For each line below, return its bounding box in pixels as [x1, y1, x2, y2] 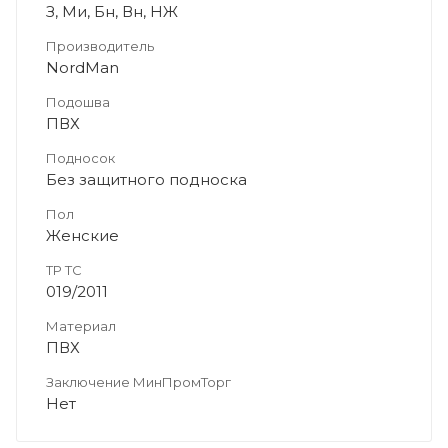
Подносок [46, 149, 115, 166]
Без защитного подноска [46, 169, 247, 189]
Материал [46, 317, 116, 334]
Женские [46, 225, 119, 245]
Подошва [46, 93, 110, 110]
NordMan [46, 57, 119, 77]
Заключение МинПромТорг [46, 373, 231, 390]
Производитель [46, 37, 154, 54]
